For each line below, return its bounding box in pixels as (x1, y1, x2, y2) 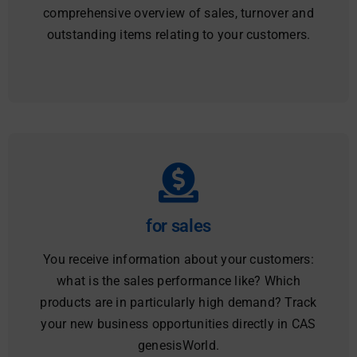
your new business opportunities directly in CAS (41, 316, 316, 332)
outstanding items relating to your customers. (46, 27, 311, 43)
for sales (145, 216, 212, 237)
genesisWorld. (137, 338, 220, 354)
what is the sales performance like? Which (57, 273, 300, 289)
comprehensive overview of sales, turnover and (43, 6, 314, 22)
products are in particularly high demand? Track (40, 295, 317, 311)
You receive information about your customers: (43, 252, 314, 268)
